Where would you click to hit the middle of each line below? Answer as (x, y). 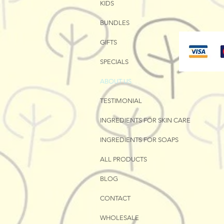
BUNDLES (115, 22)
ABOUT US (116, 81)
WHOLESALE (119, 217)
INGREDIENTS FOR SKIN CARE (145, 120)
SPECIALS (114, 61)
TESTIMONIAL (121, 100)
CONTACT (115, 198)
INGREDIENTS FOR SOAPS (139, 139)
